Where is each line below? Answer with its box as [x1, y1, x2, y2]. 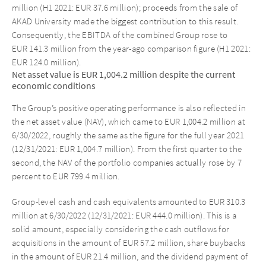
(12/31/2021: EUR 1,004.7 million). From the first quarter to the [12, 143, 242, 154]
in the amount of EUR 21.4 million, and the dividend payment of [12, 251, 248, 262]
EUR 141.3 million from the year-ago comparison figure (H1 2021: [12, 43, 251, 54]
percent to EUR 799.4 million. [12, 170, 120, 182]
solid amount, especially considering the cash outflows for [12, 223, 230, 235]
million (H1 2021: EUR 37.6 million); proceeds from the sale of [12, 2, 238, 13]
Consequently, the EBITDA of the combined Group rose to [12, 29, 228, 40]
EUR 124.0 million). [12, 56, 81, 68]
